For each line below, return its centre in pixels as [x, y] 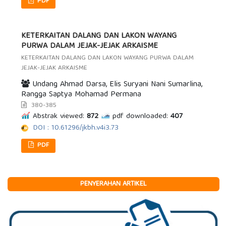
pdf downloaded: [140, 117]
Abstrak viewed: [59, 117]
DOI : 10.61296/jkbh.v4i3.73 [76, 128]
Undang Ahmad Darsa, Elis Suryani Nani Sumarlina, [116, 85]
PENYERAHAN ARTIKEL [114, 184]
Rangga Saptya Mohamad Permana [81, 95]
